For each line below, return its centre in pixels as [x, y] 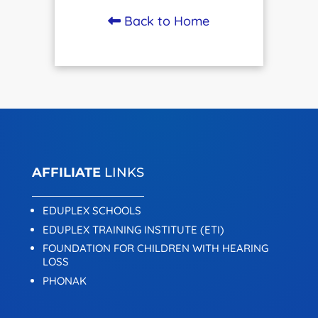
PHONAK [64, 280]
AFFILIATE [66, 172]
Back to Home [165, 21]
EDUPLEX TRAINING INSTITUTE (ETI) [133, 229]
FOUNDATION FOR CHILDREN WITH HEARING [155, 248]
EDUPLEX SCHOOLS [92, 210]
